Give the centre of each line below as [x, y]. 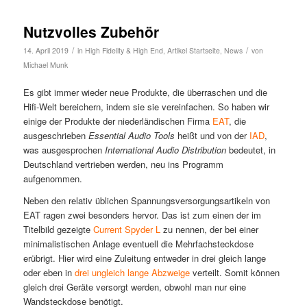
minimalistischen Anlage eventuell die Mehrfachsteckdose [138, 244]
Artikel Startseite [193, 51]
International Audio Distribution [165, 150]
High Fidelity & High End [124, 51]
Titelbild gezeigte [58, 230]
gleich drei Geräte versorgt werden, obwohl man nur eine [134, 287]
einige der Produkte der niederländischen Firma [118, 121]
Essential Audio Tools [131, 136]
